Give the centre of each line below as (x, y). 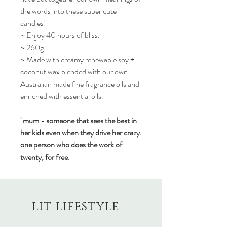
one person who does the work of (71, 145)
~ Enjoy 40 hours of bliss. (60, 35)
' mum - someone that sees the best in (79, 120)
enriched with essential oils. (62, 96)
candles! (33, 23)
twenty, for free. (46, 157)
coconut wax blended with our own (74, 72)
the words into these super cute (68, 11)
